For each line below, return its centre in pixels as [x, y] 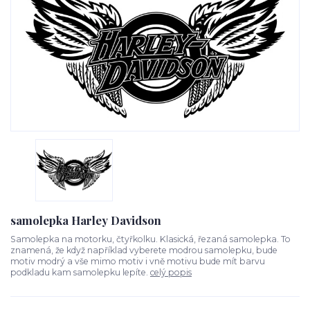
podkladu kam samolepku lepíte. [80, 273]
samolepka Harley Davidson [86, 220]
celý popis [171, 273]
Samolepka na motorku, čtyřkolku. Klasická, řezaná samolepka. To [151, 239]
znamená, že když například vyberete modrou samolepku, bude [144, 250]
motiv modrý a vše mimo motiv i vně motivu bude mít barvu [138, 262]
